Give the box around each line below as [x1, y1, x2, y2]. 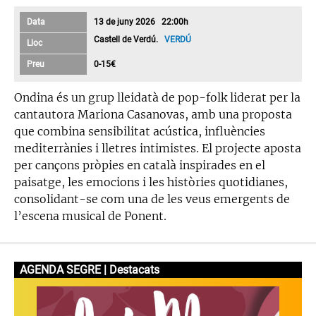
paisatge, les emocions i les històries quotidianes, [14, 174, 288, 189]
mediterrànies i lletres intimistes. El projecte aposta [14, 140, 301, 155]
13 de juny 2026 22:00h [94, 16, 189, 27]
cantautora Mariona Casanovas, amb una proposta [14, 107, 292, 121]
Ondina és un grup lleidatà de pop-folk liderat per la [14, 90, 300, 104]
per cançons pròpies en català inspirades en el [14, 157, 265, 172]
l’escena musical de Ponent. [14, 208, 166, 223]
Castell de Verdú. [94, 34, 165, 44]
